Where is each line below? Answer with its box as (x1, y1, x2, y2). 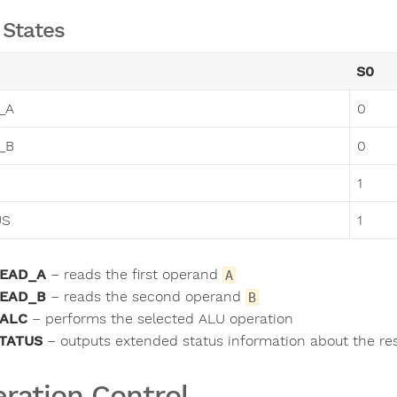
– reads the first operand (46, 266, 222, 284)
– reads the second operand (46, 288, 245, 306)
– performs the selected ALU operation (27, 310, 293, 328)
